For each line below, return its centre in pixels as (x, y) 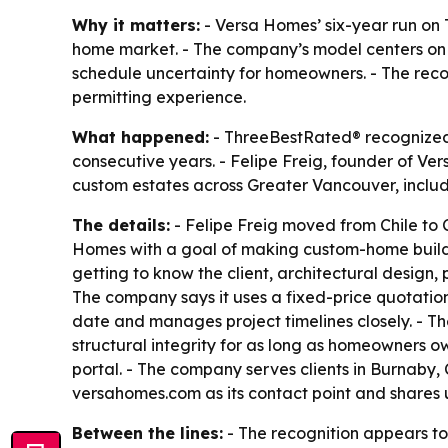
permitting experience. (159, 97)
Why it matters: (136, 25)
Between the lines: (147, 433)
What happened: (140, 137)
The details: (121, 225)
